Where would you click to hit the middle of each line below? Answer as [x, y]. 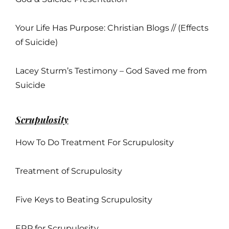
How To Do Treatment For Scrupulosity [95, 142]
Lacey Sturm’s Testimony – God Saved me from [111, 71]
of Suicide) [37, 42]
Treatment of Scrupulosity [69, 171]
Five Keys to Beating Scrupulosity [84, 199]
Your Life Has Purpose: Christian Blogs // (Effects [112, 28]
